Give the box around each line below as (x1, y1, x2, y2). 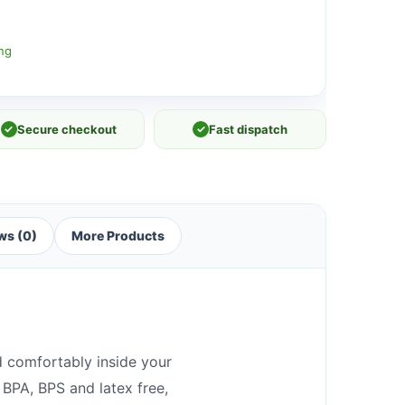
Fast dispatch (209, 121, 288, 137)
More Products (71, 227, 165, 243)
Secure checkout (16, 121, 117, 137)
